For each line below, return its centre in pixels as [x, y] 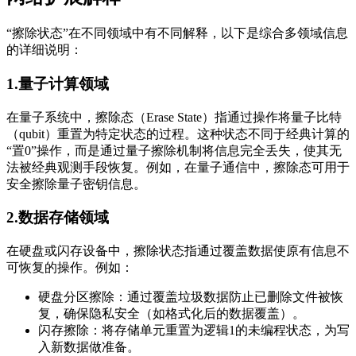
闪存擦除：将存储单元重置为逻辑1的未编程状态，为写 [194, 330]
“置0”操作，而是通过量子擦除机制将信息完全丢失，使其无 [174, 150]
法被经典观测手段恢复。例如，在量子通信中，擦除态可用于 [178, 167]
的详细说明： [44, 50]
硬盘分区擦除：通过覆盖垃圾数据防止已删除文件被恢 [191, 297]
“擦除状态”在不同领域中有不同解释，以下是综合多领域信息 [177, 33]
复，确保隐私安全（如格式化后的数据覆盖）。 [172, 313]
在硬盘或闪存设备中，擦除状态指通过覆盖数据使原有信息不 [178, 251]
